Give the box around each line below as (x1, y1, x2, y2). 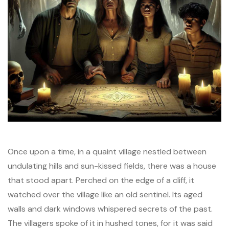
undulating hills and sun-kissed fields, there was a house (8, 161, 216, 171)
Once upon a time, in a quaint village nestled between (8, 146, 207, 157)
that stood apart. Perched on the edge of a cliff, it (8, 175, 194, 186)
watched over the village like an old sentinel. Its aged (8, 189, 202, 200)
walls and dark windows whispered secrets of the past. (8, 203, 213, 214)
